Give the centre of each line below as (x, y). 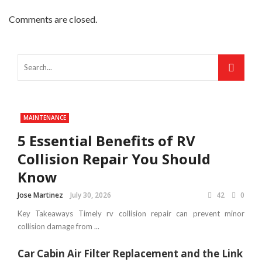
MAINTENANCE (45, 117)
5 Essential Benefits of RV (106, 140)
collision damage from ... (58, 226)
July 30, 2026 (91, 195)
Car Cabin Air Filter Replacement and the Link (130, 253)
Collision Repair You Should (114, 158)
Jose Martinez (40, 195)
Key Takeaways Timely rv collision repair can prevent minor (131, 213)
